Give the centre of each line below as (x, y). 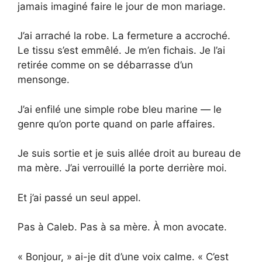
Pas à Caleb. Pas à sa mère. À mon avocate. (122, 227)
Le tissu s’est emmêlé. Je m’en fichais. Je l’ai (121, 51)
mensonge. (44, 80)
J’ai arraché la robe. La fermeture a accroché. (124, 36)
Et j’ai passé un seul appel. (79, 197)
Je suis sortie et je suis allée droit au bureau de (129, 154)
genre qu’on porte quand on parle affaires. (116, 124)
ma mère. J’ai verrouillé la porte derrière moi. (122, 168)
